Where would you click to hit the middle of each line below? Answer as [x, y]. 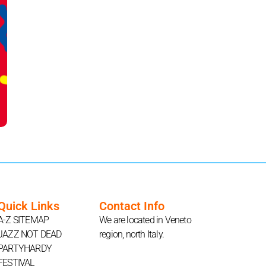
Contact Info [132, 206]
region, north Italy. [132, 234]
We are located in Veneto [145, 220]
